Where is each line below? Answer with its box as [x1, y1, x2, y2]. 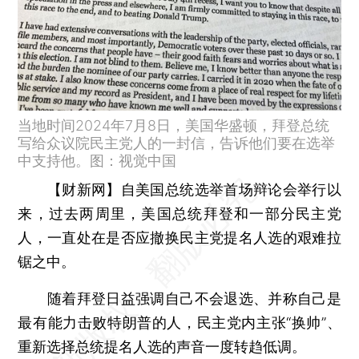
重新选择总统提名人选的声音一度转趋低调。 [18, 337, 307, 355]
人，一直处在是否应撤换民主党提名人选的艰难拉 [18, 228, 341, 246]
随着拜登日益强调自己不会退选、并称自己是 [18, 289, 341, 307]
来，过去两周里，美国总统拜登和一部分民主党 [18, 204, 341, 222]
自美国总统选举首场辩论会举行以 [120, 180, 341, 198]
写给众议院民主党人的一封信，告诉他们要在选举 [18, 134, 336, 151]
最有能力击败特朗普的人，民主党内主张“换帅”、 [18, 313, 341, 331]
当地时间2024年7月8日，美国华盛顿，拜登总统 [18, 116, 330, 134]
